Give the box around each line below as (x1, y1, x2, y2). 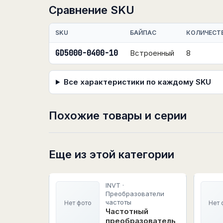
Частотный (106, 207, 148, 216)
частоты (106, 198, 131, 206)
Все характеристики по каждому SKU (63, 77, 211, 87)
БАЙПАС (130, 29, 156, 36)
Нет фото (64, 199, 92, 207)
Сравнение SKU (49, 3, 134, 16)
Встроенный (130, 48, 174, 58)
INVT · (106, 181, 124, 189)
